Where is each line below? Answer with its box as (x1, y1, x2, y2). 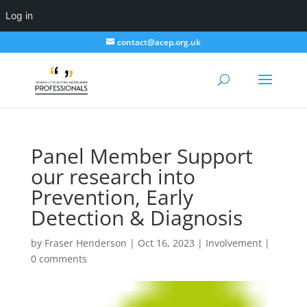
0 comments (30, 252, 87, 265)
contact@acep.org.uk (116, 36, 201, 48)
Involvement (205, 236, 262, 249)
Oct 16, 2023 (137, 236, 195, 249)
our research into (30, 162, 195, 191)
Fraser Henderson (44, 236, 127, 249)
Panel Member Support (30, 142, 253, 170)
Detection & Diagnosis (30, 204, 243, 232)
